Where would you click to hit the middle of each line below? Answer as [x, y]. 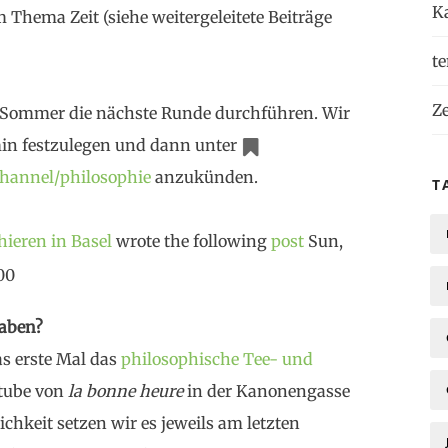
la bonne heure [126, 390]
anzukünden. [205, 177]
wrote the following [192, 241]
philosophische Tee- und [217, 358]
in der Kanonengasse [267, 390]
